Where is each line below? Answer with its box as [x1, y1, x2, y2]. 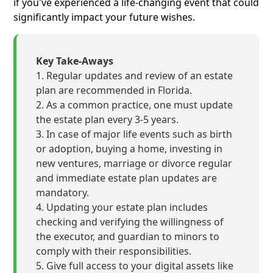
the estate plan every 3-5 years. [36, 113, 179, 127]
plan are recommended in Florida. [36, 83, 193, 97]
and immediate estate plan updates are [36, 171, 218, 185]
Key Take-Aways [36, 54, 114, 68]
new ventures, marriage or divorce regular [36, 157, 233, 171]
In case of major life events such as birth [46, 127, 233, 141]
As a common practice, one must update [46, 98, 233, 112]
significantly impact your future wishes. [13, 10, 196, 24]
